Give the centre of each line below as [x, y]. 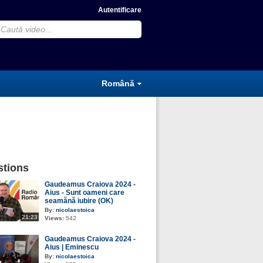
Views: [54, 218]
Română [118, 83]
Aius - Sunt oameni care [85, 193]
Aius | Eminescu [72, 247]
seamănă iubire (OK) [79, 201]
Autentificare [120, 10]
